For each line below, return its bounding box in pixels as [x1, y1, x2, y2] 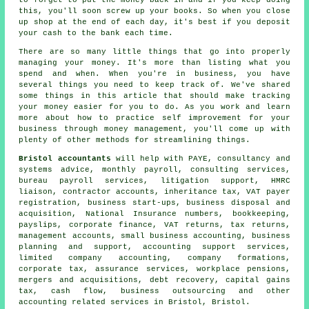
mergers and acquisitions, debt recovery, [19, 275, 226, 284]
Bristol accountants [19, 154, 111, 163]
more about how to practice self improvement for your [19, 113, 290, 122]
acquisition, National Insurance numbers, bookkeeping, [19, 209, 290, 218]
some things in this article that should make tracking [19, 91, 290, 100]
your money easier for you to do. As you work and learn [19, 102, 290, 111]
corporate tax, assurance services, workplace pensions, [19, 264, 290, 273]
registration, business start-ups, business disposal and [19, 198, 290, 207]
